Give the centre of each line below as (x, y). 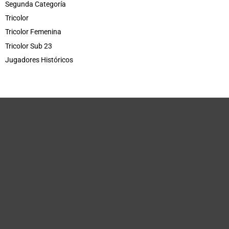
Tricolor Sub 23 (29, 46)
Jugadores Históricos (39, 60)
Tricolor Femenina (33, 32)
